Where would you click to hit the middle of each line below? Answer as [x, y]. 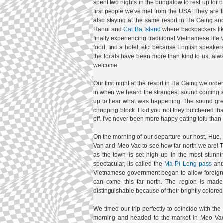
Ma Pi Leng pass [188, 164]
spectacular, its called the [129, 164]
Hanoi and [109, 29]
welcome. [106, 65]
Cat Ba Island [142, 29]
